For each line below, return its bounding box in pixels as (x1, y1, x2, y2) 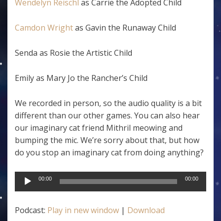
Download (127, 205, 165, 216)
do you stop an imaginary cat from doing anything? (15, 147, 204, 158)
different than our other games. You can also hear (15, 110, 200, 121)
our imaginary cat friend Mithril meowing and (15, 122, 183, 133)
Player (14, 184, 37, 195)
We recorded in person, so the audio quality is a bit (15, 98, 202, 109)
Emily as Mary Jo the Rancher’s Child (15, 73, 147, 83)
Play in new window (47, 205, 119, 216)
